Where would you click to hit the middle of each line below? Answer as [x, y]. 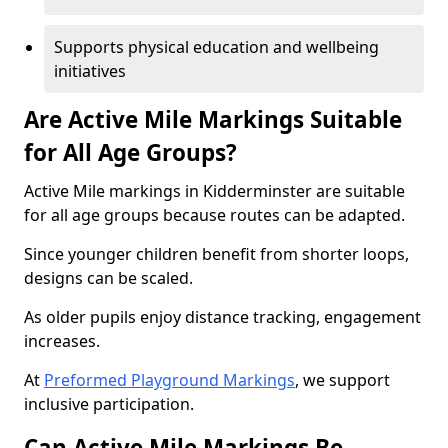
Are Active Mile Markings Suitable [213, 119]
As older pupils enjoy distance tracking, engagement [222, 317]
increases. [62, 341]
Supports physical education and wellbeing [216, 47]
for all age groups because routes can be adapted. [214, 215]
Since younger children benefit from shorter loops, [216, 254]
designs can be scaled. [108, 278]
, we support [342, 380]
